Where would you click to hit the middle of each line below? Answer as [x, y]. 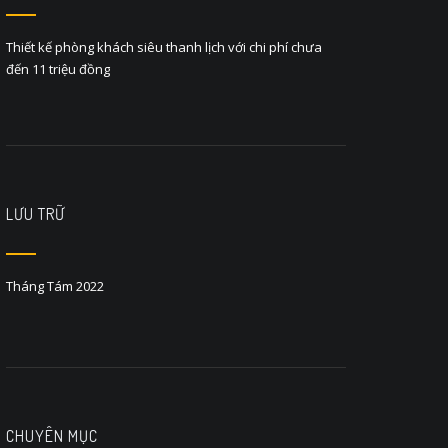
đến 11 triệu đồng [58, 69]
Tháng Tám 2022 [55, 286]
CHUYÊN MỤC [52, 436]
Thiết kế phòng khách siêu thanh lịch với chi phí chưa [164, 47]
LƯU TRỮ [35, 214]
